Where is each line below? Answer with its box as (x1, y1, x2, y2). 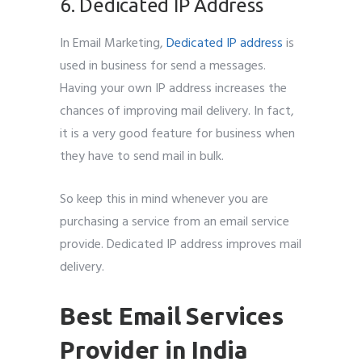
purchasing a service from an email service (60, 211, 289, 233)
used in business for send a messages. (60, 55, 266, 77)
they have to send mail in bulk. (60, 145, 224, 167)
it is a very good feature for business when (60, 123, 295, 145)
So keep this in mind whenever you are (60, 188, 268, 210)
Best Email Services (60, 301, 284, 330)
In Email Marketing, (60, 32, 166, 54)
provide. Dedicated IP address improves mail (60, 234, 301, 255)
